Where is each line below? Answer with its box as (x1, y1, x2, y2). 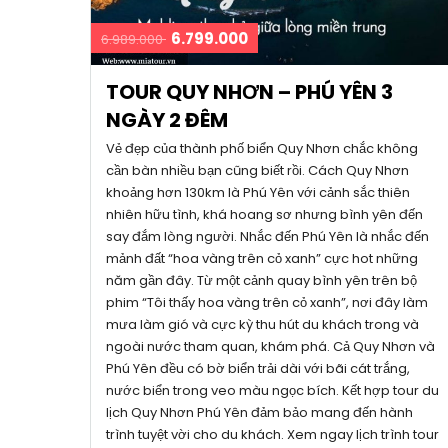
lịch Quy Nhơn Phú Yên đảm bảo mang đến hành (106, 402, 413, 422)
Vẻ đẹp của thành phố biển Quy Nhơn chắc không (106, 138, 418, 158)
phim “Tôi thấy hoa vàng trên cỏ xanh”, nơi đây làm (106, 292, 428, 312)
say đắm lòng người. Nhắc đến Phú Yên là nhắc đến (106, 226, 429, 246)
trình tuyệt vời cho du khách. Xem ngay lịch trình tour (106, 424, 439, 444)
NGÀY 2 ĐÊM (106, 105, 228, 134)
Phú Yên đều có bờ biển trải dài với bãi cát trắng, (106, 358, 410, 378)
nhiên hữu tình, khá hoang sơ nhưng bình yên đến (106, 204, 423, 224)
